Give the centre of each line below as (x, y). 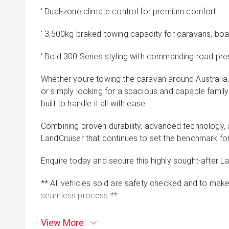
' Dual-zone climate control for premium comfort (129, 12)
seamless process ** (79, 196)
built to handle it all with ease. (94, 104)
